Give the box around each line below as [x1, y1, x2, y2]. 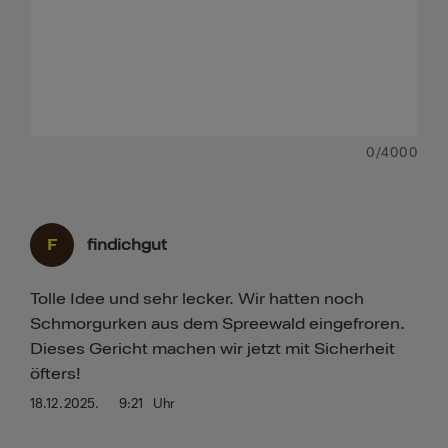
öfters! [30, 364, 81, 385]
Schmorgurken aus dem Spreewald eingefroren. [30, 314, 405, 335]
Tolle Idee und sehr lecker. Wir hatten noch [30, 289, 364, 310]
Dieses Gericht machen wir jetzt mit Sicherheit [30, 339, 395, 360]
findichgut [87, 235, 167, 256]
